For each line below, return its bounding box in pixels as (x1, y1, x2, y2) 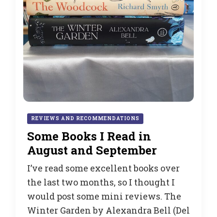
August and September (27, 142, 157, 158)
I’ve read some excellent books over (27, 162, 180, 174)
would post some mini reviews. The (27, 190, 181, 202)
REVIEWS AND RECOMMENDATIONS (31, 115, 139, 122)
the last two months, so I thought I (27, 176, 175, 188)
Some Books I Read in (27, 128, 151, 144)
